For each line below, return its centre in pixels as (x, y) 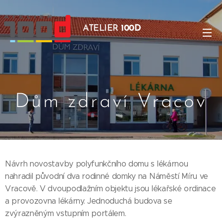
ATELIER (101, 28)
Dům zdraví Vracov (111, 102)
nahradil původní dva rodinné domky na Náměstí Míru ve (107, 176)
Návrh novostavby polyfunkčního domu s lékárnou (97, 164)
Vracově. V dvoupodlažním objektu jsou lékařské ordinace (111, 189)
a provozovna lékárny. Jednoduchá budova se (89, 201)
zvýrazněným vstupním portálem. (66, 213)
